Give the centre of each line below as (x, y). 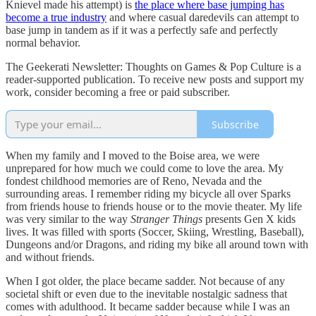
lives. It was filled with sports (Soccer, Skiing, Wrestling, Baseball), (155, 232)
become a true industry (56, 18)
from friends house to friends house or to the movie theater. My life (154, 207)
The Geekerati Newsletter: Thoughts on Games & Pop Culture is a (153, 67)
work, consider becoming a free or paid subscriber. (118, 92)
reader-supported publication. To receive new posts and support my (155, 80)
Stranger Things (166, 219)
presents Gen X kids (250, 219)
